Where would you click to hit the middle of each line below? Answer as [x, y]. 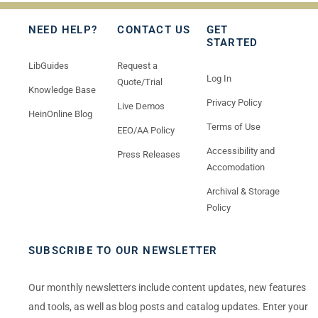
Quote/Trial [140, 82]
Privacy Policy [234, 102]
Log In [219, 78]
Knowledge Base [62, 89]
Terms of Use [233, 126]
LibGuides [49, 65]
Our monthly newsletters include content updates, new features [167, 287]
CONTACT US [154, 29]
